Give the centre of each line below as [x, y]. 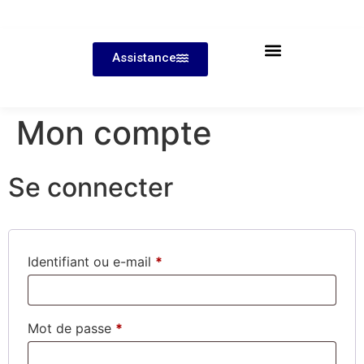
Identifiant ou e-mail [91, 262]
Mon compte [114, 133]
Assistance [144, 58]
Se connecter [91, 187]
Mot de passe [71, 328]
